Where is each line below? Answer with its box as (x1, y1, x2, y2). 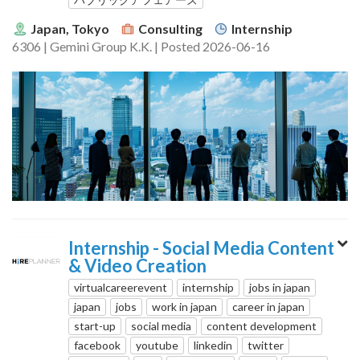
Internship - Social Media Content (68, 236, 334, 259)
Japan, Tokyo (31, 20, 109, 36)
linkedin (194, 337, 232, 352)
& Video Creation (68, 254, 207, 276)
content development (207, 318, 317, 333)
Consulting (138, 20, 202, 36)
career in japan (232, 299, 305, 313)
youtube (136, 337, 178, 352)
